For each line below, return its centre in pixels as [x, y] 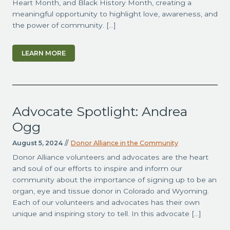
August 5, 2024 [37, 143]
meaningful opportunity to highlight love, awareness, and [115, 14]
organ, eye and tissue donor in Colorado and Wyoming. [110, 191]
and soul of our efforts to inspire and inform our [97, 168]
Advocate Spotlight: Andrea [100, 111]
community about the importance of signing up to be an [114, 179]
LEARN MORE [43, 53]
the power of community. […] [64, 25]
